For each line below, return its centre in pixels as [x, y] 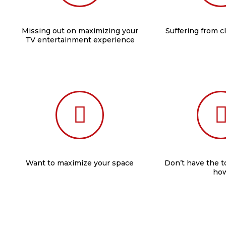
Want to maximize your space [80, 163]
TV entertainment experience [80, 40]
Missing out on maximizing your [80, 31]
